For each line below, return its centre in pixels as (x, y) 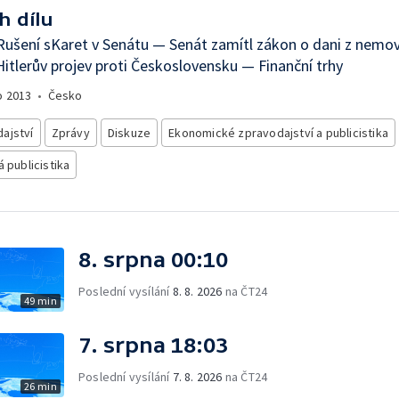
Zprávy (70, 133)
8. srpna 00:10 (153, 260)
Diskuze (129, 133)
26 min (40, 386)
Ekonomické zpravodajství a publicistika (279, 133)
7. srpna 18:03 (153, 345)
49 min (40, 301)
